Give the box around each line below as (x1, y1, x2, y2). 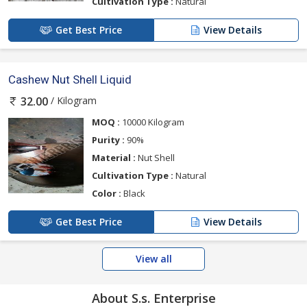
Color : (92, 186, 121, 199)
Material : (92, 151, 136, 164)
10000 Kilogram (120, 115, 184, 128)
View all (135, 251, 172, 265)
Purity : (92, 133, 125, 146)
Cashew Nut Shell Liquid (8, 72, 132, 86)
